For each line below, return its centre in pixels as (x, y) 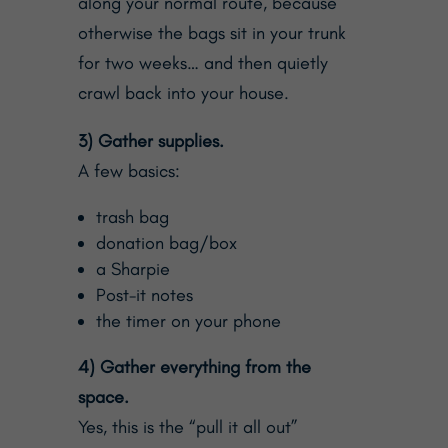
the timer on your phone (188, 321)
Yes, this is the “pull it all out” (187, 427)
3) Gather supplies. (150, 141)
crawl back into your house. (183, 93)
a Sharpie (132, 269)
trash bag (132, 217)
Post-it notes (144, 295)
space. (103, 397)
